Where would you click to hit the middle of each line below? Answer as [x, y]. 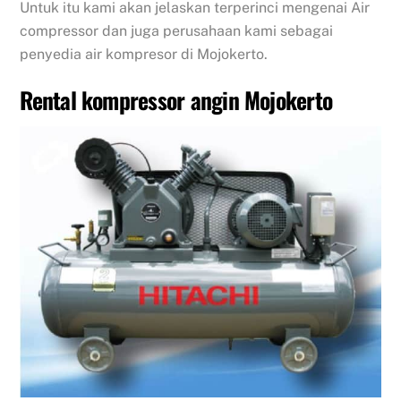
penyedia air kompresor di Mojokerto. [144, 54]
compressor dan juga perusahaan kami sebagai [177, 30]
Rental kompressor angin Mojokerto [176, 99]
